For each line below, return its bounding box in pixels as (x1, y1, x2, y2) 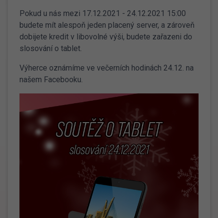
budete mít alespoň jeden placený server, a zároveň (19, 20, 195, 30)
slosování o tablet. (19, 44, 82, 53)
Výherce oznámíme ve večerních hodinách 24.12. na (19, 63, 194, 73)
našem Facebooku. (19, 75, 83, 84)
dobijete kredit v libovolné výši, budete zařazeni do (19, 32, 192, 41)
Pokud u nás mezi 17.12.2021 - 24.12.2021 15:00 (19, 9, 186, 18)
